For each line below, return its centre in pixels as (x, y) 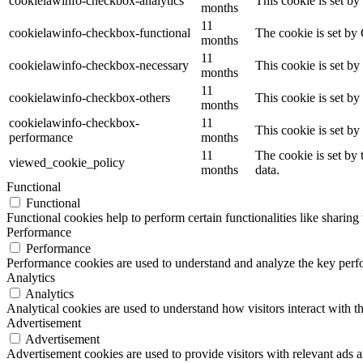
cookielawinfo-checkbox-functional (100, 32)
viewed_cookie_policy (67, 162)
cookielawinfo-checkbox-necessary (99, 65)
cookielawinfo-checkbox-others (90, 97)
